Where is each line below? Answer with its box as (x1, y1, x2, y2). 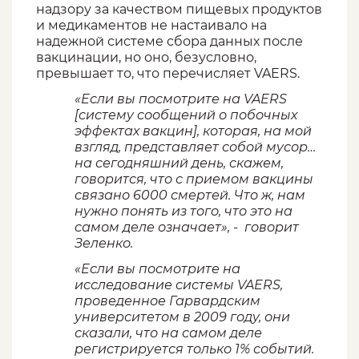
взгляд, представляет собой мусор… (75, 139, 316, 155)
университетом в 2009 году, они (75, 309, 290, 325)
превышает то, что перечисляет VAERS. (36, 66, 300, 82)
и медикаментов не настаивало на (36, 18, 267, 34)
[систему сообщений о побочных (75, 107, 297, 123)
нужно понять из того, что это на (75, 204, 292, 220)
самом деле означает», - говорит (75, 220, 299, 236)
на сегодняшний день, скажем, (75, 155, 284, 171)
